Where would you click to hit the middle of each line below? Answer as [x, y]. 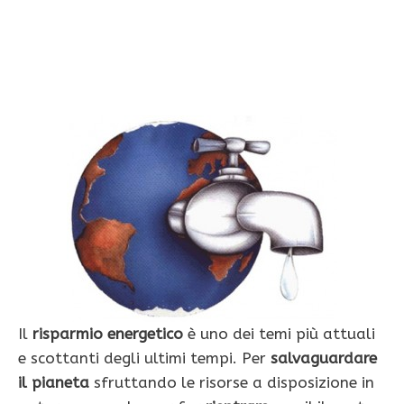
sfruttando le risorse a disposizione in [234, 383]
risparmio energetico [110, 334]
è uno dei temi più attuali [281, 334]
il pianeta [56, 383]
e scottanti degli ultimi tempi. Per [144, 358]
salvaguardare [324, 358]
